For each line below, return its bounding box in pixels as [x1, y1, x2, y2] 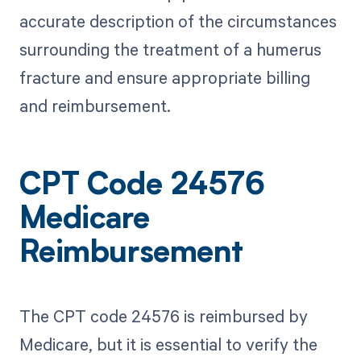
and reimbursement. [19, 94, 171, 118]
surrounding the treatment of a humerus [19, 38, 322, 61]
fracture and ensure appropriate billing [19, 66, 310, 89]
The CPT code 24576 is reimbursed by [19, 305, 308, 328]
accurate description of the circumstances [19, 10, 337, 33]
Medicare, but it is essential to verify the [19, 333, 317, 356]
